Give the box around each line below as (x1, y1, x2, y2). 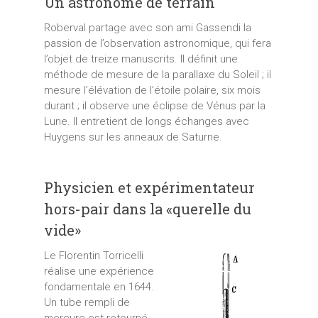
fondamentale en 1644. (43, 280, 154, 293)
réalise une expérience (43, 264, 154, 278)
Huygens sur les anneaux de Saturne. (43, 130, 222, 143)
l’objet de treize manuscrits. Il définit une (43, 52, 238, 65)
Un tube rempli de (43, 295, 130, 309)
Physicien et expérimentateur (43, 177, 255, 197)
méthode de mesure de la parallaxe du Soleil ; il (43, 67, 271, 81)
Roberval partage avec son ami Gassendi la (43, 21, 251, 34)
